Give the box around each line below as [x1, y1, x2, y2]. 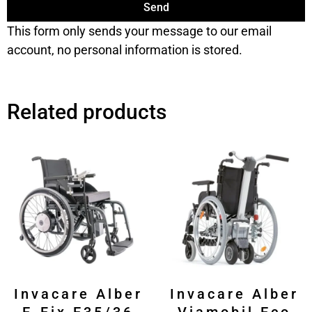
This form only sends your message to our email [7, 24, 272, 39]
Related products [7, 100, 166, 125]
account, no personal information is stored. [7, 42, 242, 58]
